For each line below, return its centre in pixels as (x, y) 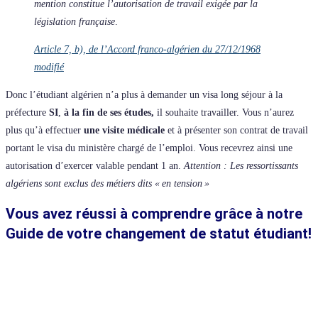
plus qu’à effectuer (45, 130)
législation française (75, 21)
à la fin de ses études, (110, 112)
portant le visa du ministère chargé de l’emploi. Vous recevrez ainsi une (149, 148)
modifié (49, 67)
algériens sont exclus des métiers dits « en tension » (108, 183)
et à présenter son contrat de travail (236, 130)
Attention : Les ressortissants (241, 165)
